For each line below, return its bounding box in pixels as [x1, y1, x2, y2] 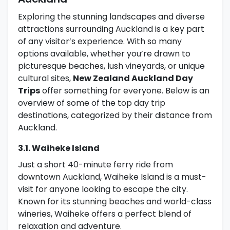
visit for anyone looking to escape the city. [18, 183, 188, 196]
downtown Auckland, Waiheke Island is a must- [18, 171, 206, 183]
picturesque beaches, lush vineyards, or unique [18, 60, 205, 72]
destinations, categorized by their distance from [18, 109, 212, 122]
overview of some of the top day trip [18, 97, 165, 109]
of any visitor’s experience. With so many [18, 35, 182, 48]
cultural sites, [18, 72, 73, 85]
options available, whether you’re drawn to [18, 48, 190, 60]
